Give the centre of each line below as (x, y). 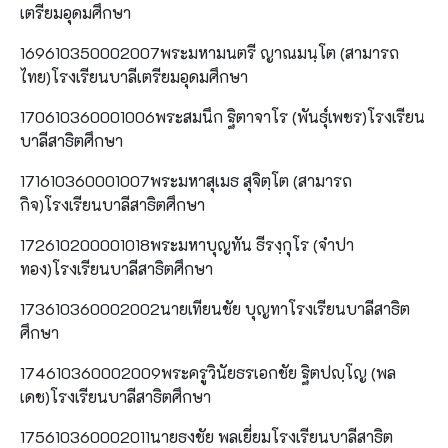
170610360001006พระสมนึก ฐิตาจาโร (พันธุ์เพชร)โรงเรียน (222, 116)
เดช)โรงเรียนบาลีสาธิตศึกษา (115, 396)
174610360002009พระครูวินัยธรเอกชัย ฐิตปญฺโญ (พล (208, 372)
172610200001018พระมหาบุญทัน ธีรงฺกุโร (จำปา (187, 244)
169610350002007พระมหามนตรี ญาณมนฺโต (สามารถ (209, 52)
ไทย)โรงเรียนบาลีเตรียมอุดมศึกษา (134, 76)
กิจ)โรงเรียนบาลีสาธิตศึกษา (112, 204)
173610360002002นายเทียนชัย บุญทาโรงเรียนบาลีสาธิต (215, 308)
